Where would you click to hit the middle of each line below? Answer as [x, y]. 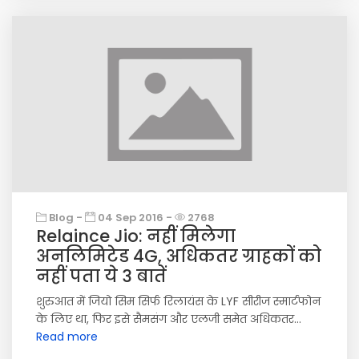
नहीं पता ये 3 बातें [101, 276]
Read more [67, 337]
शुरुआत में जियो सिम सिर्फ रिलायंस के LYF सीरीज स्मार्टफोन [178, 301]
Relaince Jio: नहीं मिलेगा [136, 236]
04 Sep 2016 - [135, 218]
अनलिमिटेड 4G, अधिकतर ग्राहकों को [179, 256]
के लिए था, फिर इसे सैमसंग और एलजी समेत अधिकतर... [169, 319]
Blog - [66, 218]
